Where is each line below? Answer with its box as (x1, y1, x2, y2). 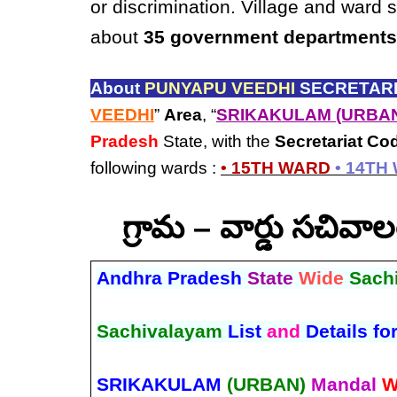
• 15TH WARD (221, 159, 331, 177)
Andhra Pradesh (96, 267, 247, 289)
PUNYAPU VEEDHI (144, 79, 295, 97)
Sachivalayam (96, 320, 222, 342)
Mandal (310, 373, 377, 395)
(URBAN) (226, 373, 306, 395)
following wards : (90, 159, 221, 177)
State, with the (159, 132, 275, 151)
